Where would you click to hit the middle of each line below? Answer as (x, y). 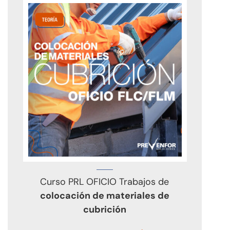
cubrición (104, 209)
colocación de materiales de (104, 195)
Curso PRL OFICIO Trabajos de (105, 181)
